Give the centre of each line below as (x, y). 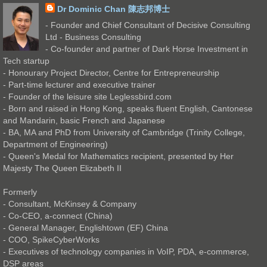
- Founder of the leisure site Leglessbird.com (87, 97)
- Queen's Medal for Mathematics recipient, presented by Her (118, 156)
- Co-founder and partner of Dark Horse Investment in (146, 49)
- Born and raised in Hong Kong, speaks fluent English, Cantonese (128, 109)
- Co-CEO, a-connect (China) (58, 216)
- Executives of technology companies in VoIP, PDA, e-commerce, (126, 252)
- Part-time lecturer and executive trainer (79, 85)
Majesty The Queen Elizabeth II (62, 168)
